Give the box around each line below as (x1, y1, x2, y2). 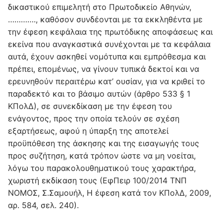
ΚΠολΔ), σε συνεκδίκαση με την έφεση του (8, 101, 172, 111)
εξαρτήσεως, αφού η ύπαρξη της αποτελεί (8, 126, 168, 136)
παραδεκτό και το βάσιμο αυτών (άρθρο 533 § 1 (8, 89, 190, 99)
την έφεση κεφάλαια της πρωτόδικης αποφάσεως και (8, 27, 213, 37)
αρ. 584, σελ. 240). (8, 200, 79, 211)
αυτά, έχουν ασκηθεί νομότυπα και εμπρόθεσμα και (8, 52, 206, 62)
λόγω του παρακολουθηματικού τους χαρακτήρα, (8, 163, 196, 173)
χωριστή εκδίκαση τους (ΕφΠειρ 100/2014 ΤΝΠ (8, 175, 187, 186)
